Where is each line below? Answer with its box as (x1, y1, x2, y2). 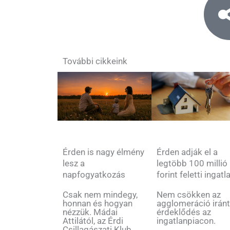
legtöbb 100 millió (157, 158, 228, 169)
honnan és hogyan (63, 198, 132, 208)
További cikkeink (63, 56, 127, 67)
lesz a (63, 158, 85, 168)
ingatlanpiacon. (157, 216, 216, 226)
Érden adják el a (157, 147, 218, 158)
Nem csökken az (157, 189, 221, 200)
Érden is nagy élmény (63, 146, 144, 157)
